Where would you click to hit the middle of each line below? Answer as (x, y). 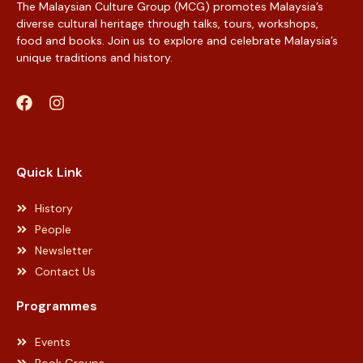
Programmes (57, 305)
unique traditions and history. (94, 58)
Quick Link (49, 172)
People (53, 229)
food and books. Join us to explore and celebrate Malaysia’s (177, 41)
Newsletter (63, 250)
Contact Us (65, 271)
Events (52, 342)
